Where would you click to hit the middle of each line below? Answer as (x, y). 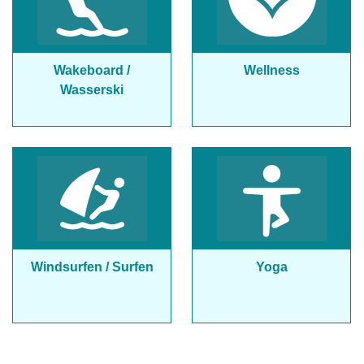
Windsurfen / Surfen (92, 267)
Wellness (271, 70)
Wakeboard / (92, 70)
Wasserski (92, 90)
